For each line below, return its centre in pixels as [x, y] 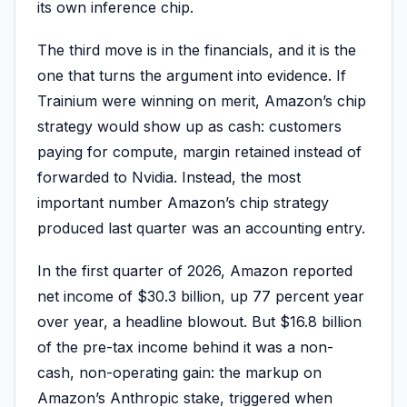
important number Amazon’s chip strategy [183, 203]
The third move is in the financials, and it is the [197, 50]
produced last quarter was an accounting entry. [201, 228]
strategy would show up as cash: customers [189, 127]
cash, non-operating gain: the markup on [179, 373]
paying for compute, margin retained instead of [199, 152]
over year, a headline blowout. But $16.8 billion [199, 322]
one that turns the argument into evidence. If [192, 76]
